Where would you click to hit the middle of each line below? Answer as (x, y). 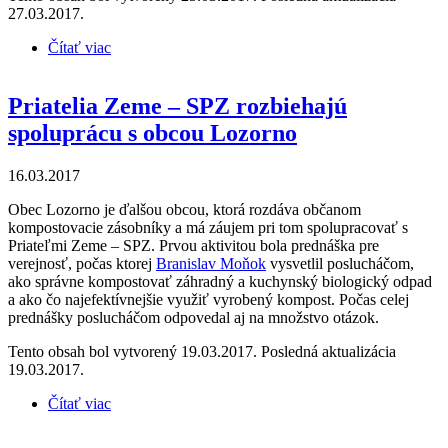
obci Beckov (151, 65)
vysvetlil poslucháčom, (340, 263)
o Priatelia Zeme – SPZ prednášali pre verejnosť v (268, 47)
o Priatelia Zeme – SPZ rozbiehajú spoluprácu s (261, 403)
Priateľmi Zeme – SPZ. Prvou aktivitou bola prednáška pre (193, 245)
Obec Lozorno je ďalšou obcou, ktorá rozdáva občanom (184, 209)
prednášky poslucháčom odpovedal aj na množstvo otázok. (193, 317)
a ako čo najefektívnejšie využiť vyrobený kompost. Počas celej (208, 299)
